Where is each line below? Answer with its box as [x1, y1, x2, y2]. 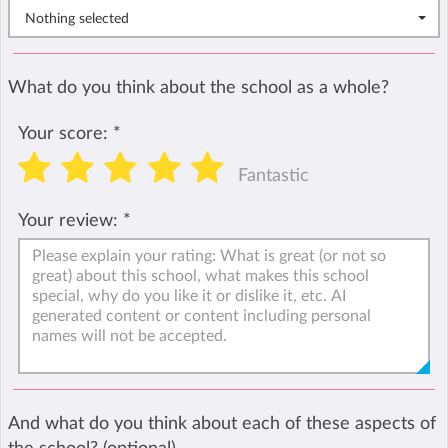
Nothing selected [25, 11, 129, 26]
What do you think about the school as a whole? [8, 78, 389, 96]
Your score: [18, 125, 113, 142]
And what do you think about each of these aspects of [8, 415, 436, 433]
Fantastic [238, 167, 310, 184]
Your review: [18, 212, 118, 229]
